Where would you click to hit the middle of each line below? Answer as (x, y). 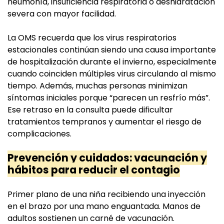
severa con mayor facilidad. (62, 14)
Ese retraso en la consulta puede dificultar (90, 110)
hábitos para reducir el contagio (94, 170)
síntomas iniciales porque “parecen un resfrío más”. (109, 98)
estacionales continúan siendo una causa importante (112, 50)
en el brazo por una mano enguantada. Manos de (104, 206)
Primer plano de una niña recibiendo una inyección (106, 194)
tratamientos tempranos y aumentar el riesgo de (104, 122)
